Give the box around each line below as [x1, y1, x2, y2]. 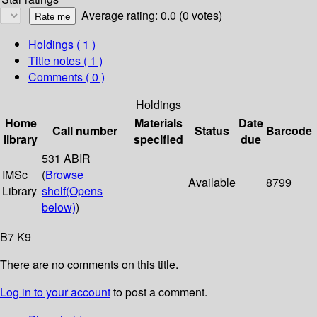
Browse [45, 166, 83, 183]
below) [42, 199, 76, 216]
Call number [52, 122, 117, 139]
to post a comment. [110, 284, 207, 301]
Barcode [266, 122, 312, 139]
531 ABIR [42, 150, 91, 167]
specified [133, 131, 183, 148]
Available [188, 174, 236, 191]
